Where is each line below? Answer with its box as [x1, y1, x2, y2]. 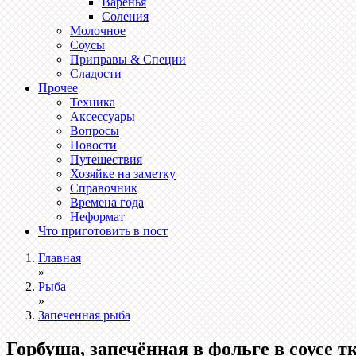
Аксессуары [70, 110, 135, 123]
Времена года [70, 195, 144, 209]
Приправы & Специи [70, 52, 186, 66]
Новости [70, 138, 117, 152]
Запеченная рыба [38, 308, 130, 322]
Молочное [70, 24, 126, 37]
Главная [38, 251, 81, 265]
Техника [70, 95, 115, 109]
